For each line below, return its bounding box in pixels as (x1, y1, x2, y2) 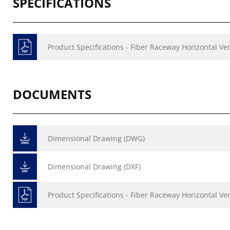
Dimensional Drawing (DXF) (48, 162, 141, 171)
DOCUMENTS (13, 86, 91, 103)
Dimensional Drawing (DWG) (48, 133, 145, 143)
